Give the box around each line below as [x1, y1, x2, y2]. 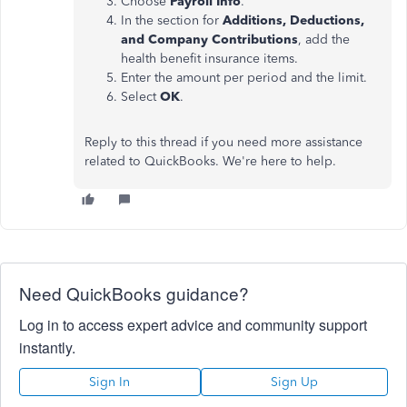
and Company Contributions [121, 32, 298, 47]
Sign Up [270, 374, 318, 390]
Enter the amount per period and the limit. [121, 70, 367, 85]
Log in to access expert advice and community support [19, 314, 367, 335]
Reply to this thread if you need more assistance [84, 134, 362, 150]
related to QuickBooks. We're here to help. [84, 154, 336, 169]
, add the [298, 32, 350, 47]
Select [121, 89, 160, 104]
